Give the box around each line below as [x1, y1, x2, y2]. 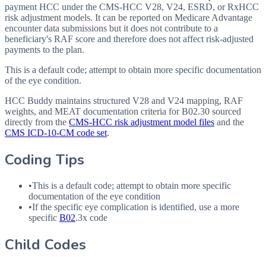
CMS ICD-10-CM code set [5, 127, 107, 138]
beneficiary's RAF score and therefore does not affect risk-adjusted [5, 33, 254, 44]
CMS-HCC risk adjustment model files [69, 116, 214, 127]
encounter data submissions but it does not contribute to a [5, 23, 218, 33]
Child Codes [5, 235, 86, 255]
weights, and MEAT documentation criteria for [5, 106, 182, 116]
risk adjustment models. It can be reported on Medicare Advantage [5, 12, 252, 23]
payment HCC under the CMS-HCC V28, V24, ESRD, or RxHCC [5, 1, 259, 12]
